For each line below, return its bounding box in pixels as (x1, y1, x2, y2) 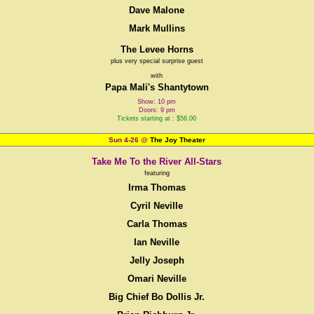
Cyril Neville (130, 200, 184, 211)
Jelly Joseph (129, 255, 184, 266)
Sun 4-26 (108, 136, 139, 144)
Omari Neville (127, 273, 186, 284)
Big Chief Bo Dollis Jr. (109, 292, 205, 302)
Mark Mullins (128, 23, 185, 34)
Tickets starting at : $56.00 (117, 115, 197, 122)
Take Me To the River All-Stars (92, 156, 222, 167)
